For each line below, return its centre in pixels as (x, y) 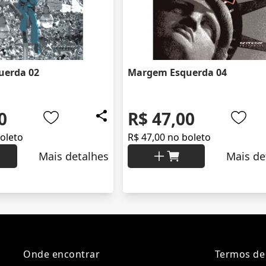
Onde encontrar (62, 254)
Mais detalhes (74, 156)
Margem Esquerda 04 (177, 73)
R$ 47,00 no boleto (169, 137)
